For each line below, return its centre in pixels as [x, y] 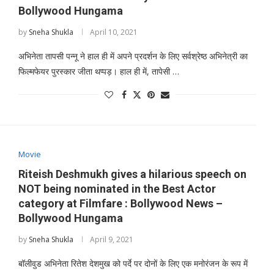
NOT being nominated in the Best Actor [117, 189]
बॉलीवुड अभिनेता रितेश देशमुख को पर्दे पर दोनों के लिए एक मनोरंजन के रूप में [133, 263]
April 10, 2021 [113, 32]
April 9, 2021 [111, 239]
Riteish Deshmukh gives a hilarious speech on [132, 174]
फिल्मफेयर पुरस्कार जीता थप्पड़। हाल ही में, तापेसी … [98, 71]
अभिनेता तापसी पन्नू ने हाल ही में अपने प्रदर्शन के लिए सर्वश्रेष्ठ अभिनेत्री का [133, 56]
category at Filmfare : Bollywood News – [120, 203]
